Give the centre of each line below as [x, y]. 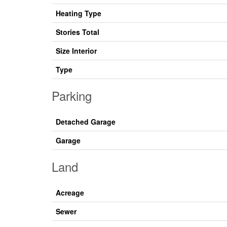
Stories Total [78, 32]
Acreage [70, 193]
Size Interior [76, 51]
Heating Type [79, 13]
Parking [72, 96]
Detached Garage [86, 122]
